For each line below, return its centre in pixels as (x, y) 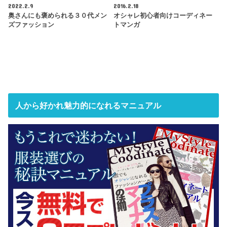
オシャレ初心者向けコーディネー (163, 16)
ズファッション (31, 25)
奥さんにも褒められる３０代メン (58, 16)
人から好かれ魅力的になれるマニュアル (88, 106)
